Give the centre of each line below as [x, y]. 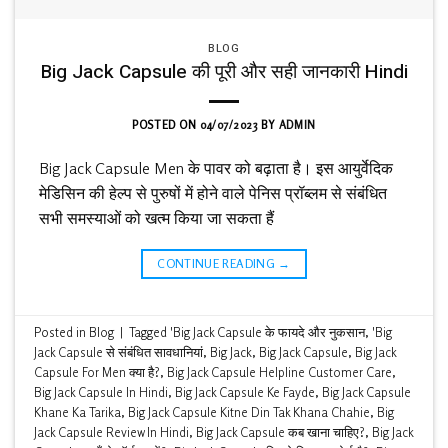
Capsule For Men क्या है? [97, 371]
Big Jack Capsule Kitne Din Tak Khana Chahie [249, 411]
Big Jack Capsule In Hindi [101, 391]
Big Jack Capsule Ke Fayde [245, 391]
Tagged [150, 331]
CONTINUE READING [218, 263]
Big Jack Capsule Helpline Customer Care [280, 371]
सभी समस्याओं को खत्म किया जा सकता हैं [156, 217]
